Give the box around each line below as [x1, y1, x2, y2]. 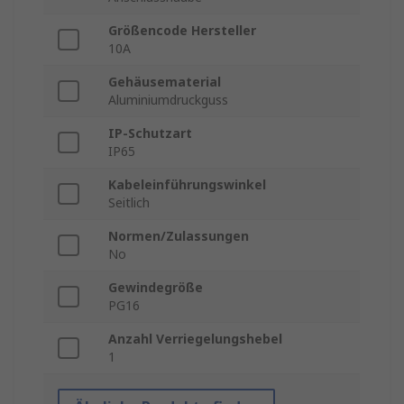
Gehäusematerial [108, 73, 221, 91]
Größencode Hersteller [108, 22, 256, 40]
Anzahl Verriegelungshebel [108, 330, 282, 348]
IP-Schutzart [108, 124, 192, 142]
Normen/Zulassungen [108, 227, 249, 245]
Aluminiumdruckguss [108, 91, 228, 109]
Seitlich [108, 194, 150, 212]
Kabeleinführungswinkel [108, 176, 266, 194]
